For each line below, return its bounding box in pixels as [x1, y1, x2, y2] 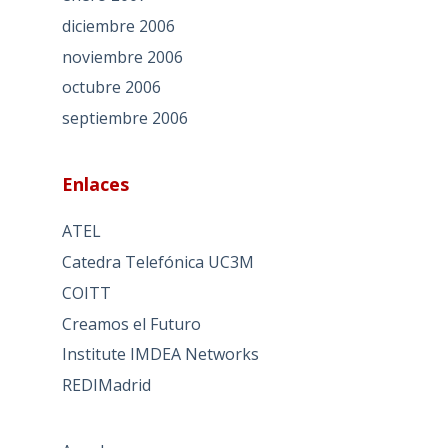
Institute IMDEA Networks [61, 343, 259, 366]
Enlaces [61, 172, 129, 197]
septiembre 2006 [61, 107, 188, 130]
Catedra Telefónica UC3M [61, 250, 254, 273]
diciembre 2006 [61, 14, 175, 37]
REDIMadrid [61, 374, 151, 397]
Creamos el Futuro [61, 312, 201, 335]
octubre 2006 [61, 76, 161, 99]
